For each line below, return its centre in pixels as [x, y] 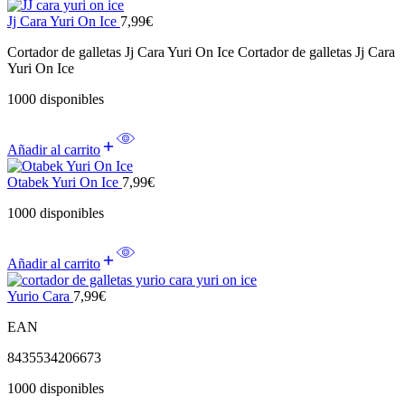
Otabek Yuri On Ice [65, 183]
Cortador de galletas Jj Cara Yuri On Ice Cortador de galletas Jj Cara [201, 52]
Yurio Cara [40, 297]
